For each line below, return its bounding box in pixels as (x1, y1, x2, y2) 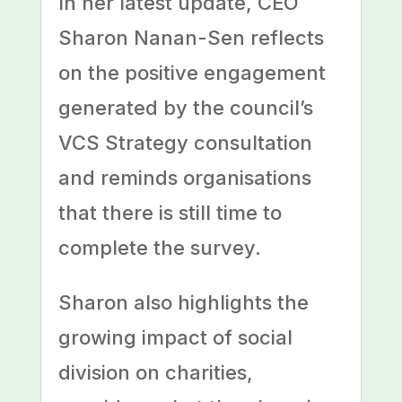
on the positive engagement (57, 61, 326, 85)
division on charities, (57, 361, 253, 385)
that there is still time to (57, 201, 282, 225)
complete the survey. (57, 236, 261, 260)
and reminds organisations (57, 166, 311, 190)
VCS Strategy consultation (57, 131, 312, 155)
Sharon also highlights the (57, 291, 309, 315)
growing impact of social (57, 326, 293, 350)
